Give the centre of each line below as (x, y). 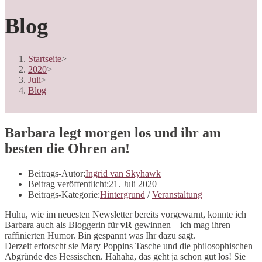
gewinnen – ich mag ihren (182, 225)
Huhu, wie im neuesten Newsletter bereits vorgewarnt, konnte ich (125, 214)
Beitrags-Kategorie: (64, 194)
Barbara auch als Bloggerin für (63, 225)
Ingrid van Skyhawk (123, 173)
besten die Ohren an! (67, 148)
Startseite (45, 58)
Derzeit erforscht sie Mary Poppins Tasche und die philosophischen (129, 246)
